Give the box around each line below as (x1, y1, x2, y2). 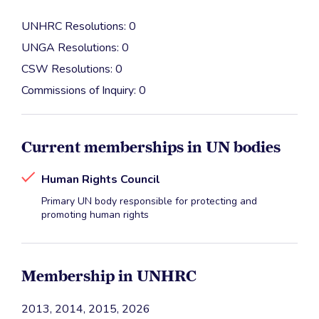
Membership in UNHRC (21, 266, 197, 286)
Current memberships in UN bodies (21, 137, 281, 157)
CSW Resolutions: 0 (21, 61, 122, 78)
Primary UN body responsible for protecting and (41, 194, 257, 209)
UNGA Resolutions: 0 (21, 40, 129, 56)
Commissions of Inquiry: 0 (21, 83, 146, 99)
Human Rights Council (41, 172, 160, 188)
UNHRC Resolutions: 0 (21, 19, 136, 35)
